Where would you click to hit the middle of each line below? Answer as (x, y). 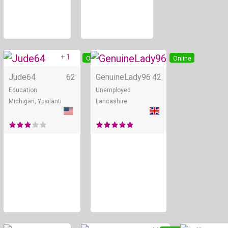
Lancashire (111, 101)
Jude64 (22, 77)
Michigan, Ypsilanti (35, 101)
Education (23, 90)
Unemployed (113, 90)
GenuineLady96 (123, 77)
